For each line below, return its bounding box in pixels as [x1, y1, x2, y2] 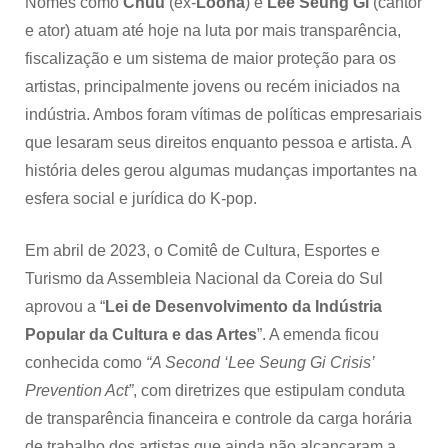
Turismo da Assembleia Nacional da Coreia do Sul [25, 269, 383, 287]
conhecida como [25, 353, 146, 371]
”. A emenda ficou [257, 325, 379, 343]
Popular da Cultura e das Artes [25, 325, 257, 343]
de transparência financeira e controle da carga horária [25, 409, 412, 427]
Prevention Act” [25, 381, 133, 399]
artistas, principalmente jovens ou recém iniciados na [25, 77, 400, 95]
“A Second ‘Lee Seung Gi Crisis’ [146, 353, 374, 371]
